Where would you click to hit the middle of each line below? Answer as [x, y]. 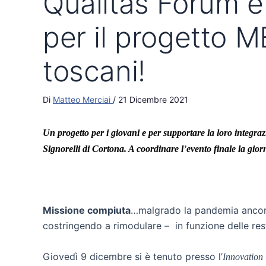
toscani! [94, 71]
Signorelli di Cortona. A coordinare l [113, 149]
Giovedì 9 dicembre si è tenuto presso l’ [133, 256]
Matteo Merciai [83, 99]
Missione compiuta [87, 210]
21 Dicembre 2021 [153, 99]
